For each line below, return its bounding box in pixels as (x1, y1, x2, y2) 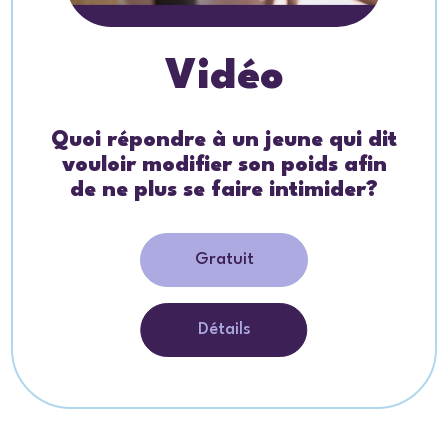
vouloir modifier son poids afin (61, 155, 387, 177)
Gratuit (194, 251, 254, 269)
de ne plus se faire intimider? (70, 180, 378, 202)
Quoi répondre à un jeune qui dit (51, 130, 397, 152)
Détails (197, 321, 251, 339)
